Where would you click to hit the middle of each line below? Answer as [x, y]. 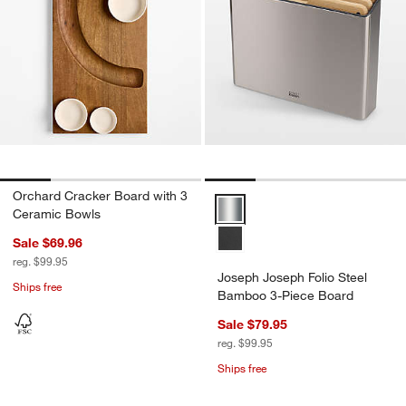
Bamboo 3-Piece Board [285, 295]
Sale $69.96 [48, 242]
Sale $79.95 [252, 324]
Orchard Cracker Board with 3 [100, 195]
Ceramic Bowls [57, 213]
